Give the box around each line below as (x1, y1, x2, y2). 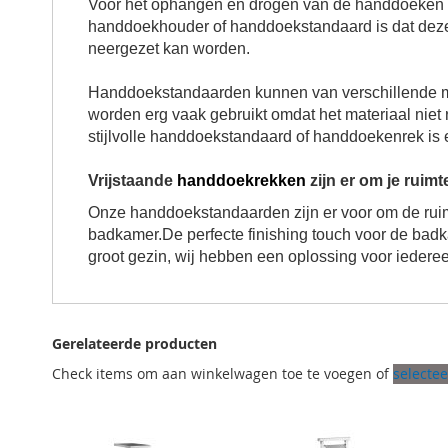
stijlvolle (88, 128, 150, 145)
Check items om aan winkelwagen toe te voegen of (52, 364, 393, 383)
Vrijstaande (88, 172, 177, 189)
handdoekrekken (177, 172, 306, 189)
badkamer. (88, 226, 162, 243)
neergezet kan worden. (88, 40, 254, 57)
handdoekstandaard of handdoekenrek (150, 128, 424, 145)
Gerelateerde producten (52, 334, 217, 353)
